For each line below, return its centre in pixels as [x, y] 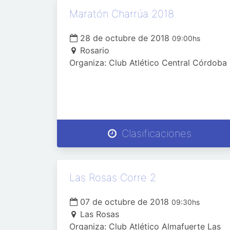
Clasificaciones [155, 133]
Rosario [95, 50]
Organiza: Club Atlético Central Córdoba [148, 63]
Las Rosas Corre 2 [113, 178]
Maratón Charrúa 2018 [122, 14]
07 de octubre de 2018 [124, 202]
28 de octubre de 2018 [125, 38]
